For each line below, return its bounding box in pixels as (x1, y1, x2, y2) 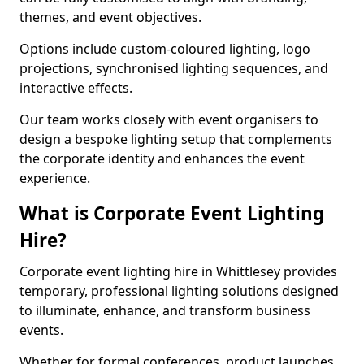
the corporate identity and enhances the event (19, 149, 305, 167)
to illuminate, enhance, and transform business (19, 301, 310, 319)
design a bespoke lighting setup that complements (19, 130, 332, 148)
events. (19, 321, 67, 339)
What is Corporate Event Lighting (19, 201, 324, 226)
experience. (19, 169, 90, 187)
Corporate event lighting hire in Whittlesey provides (19, 262, 337, 280)
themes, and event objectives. (19, 8, 205, 26)
